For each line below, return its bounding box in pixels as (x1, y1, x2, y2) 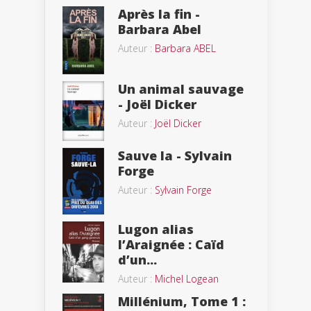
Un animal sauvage (118, 81, 244, 98)
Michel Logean (155, 272, 219, 286)
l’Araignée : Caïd (118, 236, 224, 253)
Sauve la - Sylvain (118, 147, 232, 165)
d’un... (118, 251, 157, 269)
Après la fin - (118, 5, 200, 22)
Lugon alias (118, 221, 194, 238)
